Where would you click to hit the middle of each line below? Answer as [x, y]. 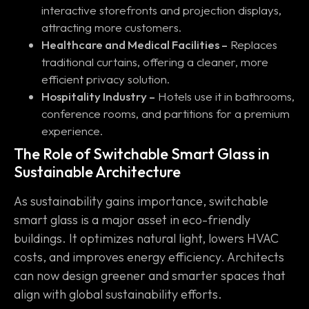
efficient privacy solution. [106, 79]
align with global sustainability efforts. [118, 294]
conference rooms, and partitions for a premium [166, 113]
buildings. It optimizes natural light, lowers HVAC [146, 238]
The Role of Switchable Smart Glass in [142, 153]
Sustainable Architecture [97, 171]
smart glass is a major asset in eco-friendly [132, 219]
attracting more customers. [111, 27]
